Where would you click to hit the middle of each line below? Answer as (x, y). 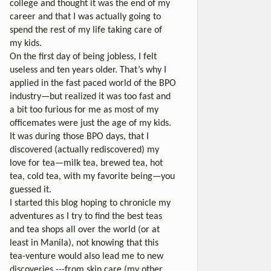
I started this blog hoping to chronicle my (90, 203)
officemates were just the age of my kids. (90, 123)
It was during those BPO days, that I (79, 136)
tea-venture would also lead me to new (87, 256)
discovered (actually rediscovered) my (84, 150)
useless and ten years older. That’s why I (88, 70)
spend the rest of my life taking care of (86, 30)
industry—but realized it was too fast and (90, 96)
